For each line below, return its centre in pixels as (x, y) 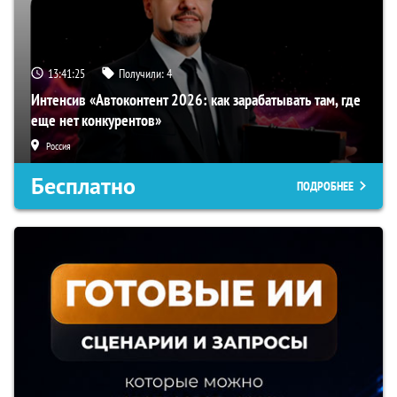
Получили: (143, 74)
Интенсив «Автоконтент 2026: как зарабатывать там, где (196, 100)
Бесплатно (83, 187)
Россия (58, 146)
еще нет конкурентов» (96, 121)
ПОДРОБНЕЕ (325, 187)
